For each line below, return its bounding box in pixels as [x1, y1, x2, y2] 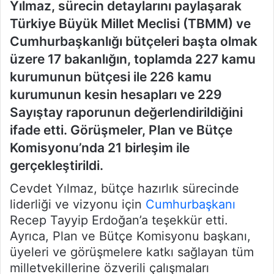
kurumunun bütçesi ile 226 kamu [10, 68, 212, 84]
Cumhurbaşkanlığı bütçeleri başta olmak [10, 33, 257, 49]
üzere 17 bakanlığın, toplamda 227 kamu [10, 51, 256, 67]
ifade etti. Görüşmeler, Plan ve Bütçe [10, 122, 232, 138]
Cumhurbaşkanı [146, 197, 235, 212]
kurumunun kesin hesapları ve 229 [10, 86, 222, 102]
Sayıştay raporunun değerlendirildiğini [10, 104, 243, 120]
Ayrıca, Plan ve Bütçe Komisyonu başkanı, [10, 229, 251, 244]
